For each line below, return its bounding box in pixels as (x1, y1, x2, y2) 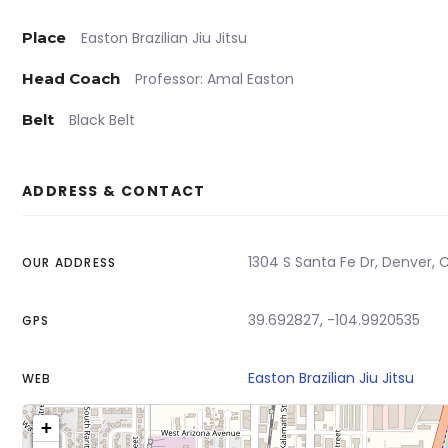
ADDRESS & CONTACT (22, 181, 206, 201)
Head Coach (22, 69, 120, 88)
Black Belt (69, 110, 135, 130)
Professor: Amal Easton (135, 69, 294, 89)
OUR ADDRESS (22, 254, 117, 271)
